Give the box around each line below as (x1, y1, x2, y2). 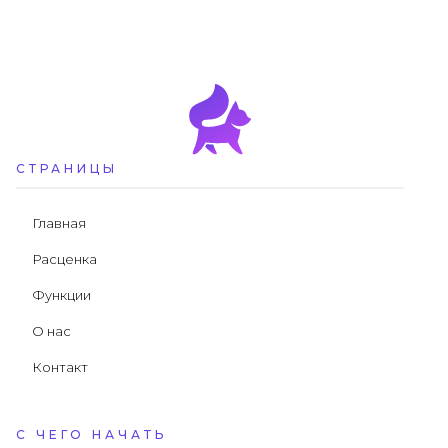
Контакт (32, 358, 88, 375)
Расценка (32, 250, 97, 267)
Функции (32, 286, 91, 303)
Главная (32, 214, 86, 231)
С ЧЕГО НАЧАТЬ (16, 426, 167, 442)
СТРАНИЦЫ (16, 160, 118, 176)
